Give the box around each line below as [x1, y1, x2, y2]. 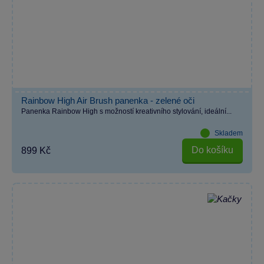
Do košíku [192, 145, 233, 156]
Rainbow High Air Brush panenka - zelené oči [21, 95, 194, 105]
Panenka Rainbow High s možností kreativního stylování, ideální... [21, 107, 232, 115]
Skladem [214, 128, 243, 137]
